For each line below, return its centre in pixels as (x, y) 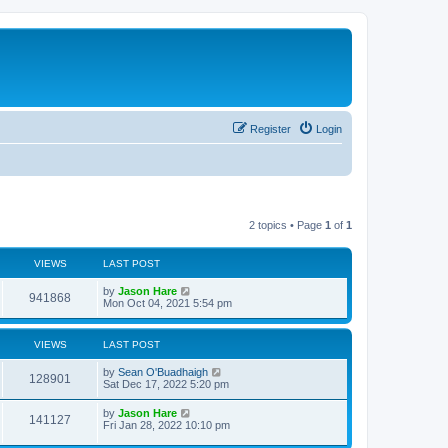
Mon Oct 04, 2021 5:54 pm (167, 302)
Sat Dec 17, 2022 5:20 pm (166, 383)
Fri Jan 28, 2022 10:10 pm (166, 424)
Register (270, 128)
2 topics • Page (287, 224)
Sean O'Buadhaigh (163, 371)
